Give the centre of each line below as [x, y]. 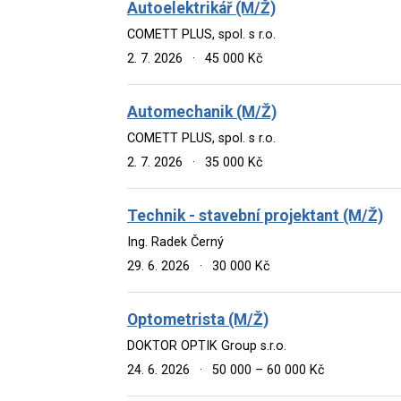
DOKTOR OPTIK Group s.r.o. [207, 346]
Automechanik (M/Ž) [202, 111]
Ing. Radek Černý [175, 242]
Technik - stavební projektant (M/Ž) [255, 215]
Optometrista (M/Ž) [198, 319]
